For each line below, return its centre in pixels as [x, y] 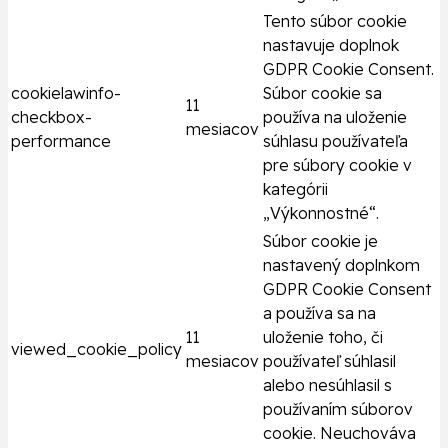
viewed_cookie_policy [96, 349]
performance [61, 141]
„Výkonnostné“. [321, 213]
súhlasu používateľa [335, 141]
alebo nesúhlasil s [327, 385]
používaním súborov [338, 409]
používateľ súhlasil [329, 361]
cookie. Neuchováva [339, 433]
